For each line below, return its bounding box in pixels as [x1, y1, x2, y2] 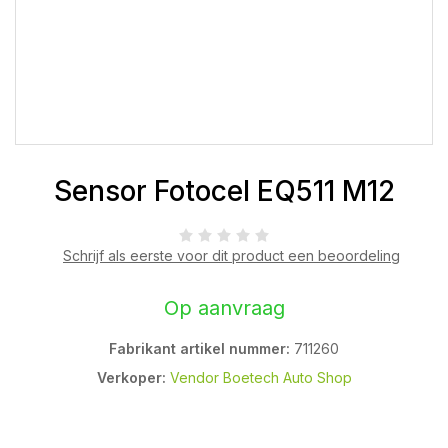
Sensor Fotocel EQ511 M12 [53, 174, 395, 208]
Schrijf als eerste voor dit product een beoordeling [63, 247, 400, 264]
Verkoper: [96, 369, 166, 386]
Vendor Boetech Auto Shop [169, 369, 352, 386]
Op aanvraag [163, 296, 285, 320]
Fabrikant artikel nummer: [109, 340, 290, 357]
